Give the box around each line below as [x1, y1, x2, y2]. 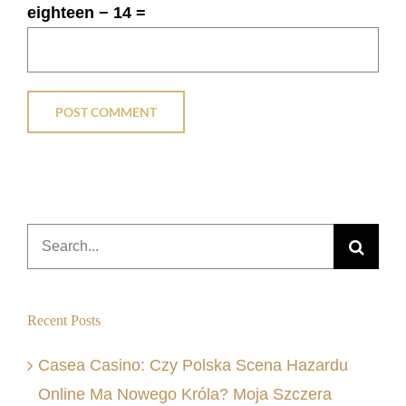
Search [26, 227, 78, 246]
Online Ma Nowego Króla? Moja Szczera [38, 385, 332, 404]
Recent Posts [27, 312, 101, 328]
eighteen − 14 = [27, 3, 146, 22]
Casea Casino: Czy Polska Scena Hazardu [38, 356, 348, 375]
